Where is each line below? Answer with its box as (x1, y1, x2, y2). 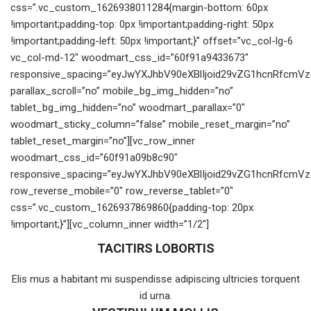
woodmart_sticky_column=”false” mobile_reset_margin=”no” (10, 118, 290, 131)
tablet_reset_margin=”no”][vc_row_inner (10, 135, 195, 147)
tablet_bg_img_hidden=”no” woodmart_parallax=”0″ (10, 101, 245, 114)
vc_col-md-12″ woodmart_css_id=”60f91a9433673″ (10, 51, 249, 64)
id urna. (139, 289, 172, 302)
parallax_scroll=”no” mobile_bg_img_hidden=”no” (10, 85, 233, 97)
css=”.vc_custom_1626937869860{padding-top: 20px (10, 201, 253, 214)
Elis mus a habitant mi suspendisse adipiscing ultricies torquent (11, 273, 300, 285)
